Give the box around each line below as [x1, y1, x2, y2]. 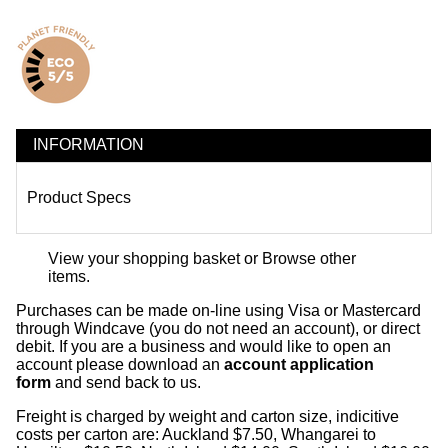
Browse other [262, 249, 356, 267]
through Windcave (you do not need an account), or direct [16, 319, 420, 337]
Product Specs [27, 188, 131, 206]
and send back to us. [55, 373, 209, 391]
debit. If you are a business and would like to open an [16, 337, 391, 355]
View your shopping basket [48, 249, 240, 267]
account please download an [16, 355, 220, 373]
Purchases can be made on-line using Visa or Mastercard [16, 301, 421, 319]
